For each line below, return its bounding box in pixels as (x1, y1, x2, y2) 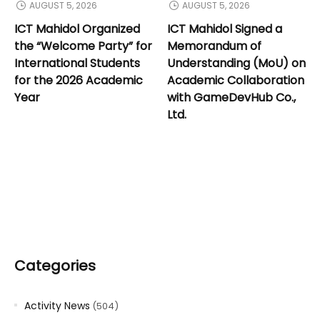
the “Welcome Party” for (14, 37, 152, 54)
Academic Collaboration (167, 71, 304, 89)
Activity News (24, 298, 90, 313)
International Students (14, 54, 140, 71)
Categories (14, 255, 96, 276)
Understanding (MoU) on (167, 54, 306, 71)
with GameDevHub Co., (167, 89, 296, 106)
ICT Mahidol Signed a (167, 20, 282, 37)
